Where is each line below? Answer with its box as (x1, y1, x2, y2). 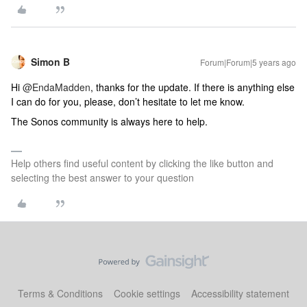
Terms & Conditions (18, 286, 103, 300)
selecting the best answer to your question (11, 171, 194, 184)
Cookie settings (114, 286, 180, 300)
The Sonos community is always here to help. (11, 114, 208, 128)
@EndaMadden (23, 80, 90, 94)
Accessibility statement (191, 286, 289, 300)
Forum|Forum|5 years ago (200, 56, 296, 68)
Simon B (31, 55, 70, 69)
